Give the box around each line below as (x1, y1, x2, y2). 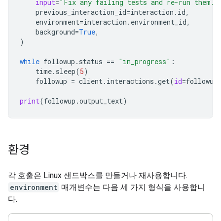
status (79, 57, 103, 66)
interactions (107, 76, 154, 86)
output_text (79, 96, 123, 106)
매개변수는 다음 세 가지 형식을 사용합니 (59, 183, 205, 192)
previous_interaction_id (36, 7, 126, 17)
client (79, 76, 103, 86)
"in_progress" (118, 57, 171, 66)
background (36, 27, 75, 37)
